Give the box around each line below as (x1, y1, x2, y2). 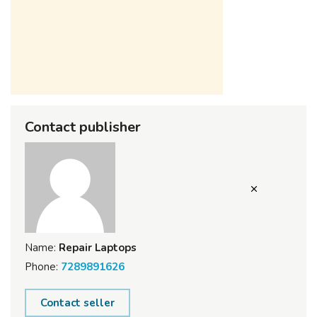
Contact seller (40, 295, 115, 310)
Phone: (25, 259, 58, 274)
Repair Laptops (56, 240, 137, 255)
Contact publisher (25, 117, 141, 137)
